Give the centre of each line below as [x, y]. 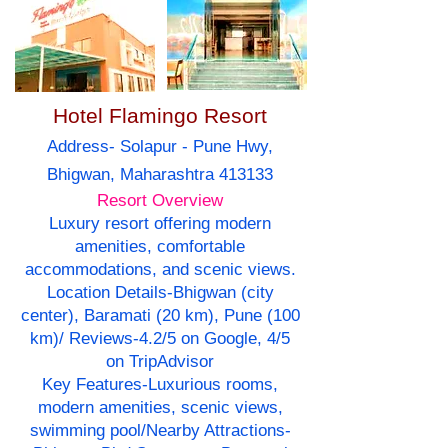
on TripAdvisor [160, 362]
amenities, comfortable [160, 247]
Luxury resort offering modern [160, 224]
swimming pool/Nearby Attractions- [160, 431]
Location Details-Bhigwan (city [160, 293]
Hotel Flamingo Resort [160, 116]
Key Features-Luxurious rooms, [160, 385]
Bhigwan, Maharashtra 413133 [160, 175]
